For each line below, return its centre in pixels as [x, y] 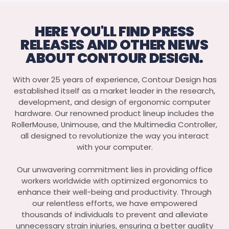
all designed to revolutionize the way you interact [114, 136]
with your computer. [114, 147]
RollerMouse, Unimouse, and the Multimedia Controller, [114, 125]
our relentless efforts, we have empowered [114, 203]
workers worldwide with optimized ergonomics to [114, 181]
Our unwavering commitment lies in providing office [114, 170]
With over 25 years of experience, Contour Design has [114, 80]
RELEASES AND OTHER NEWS [114, 44]
